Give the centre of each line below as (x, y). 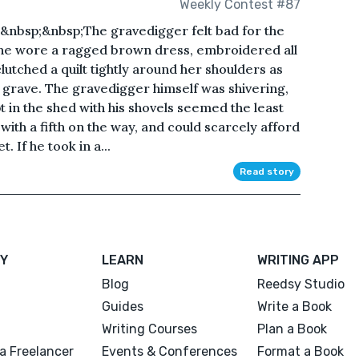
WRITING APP (298, 260)
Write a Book (294, 307)
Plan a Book (292, 329)
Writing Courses (150, 329)
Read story (266, 172)
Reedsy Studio (301, 284)
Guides (123, 307)
